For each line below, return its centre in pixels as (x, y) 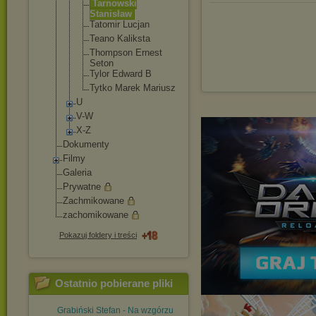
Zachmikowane (93, 201)
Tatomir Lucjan (120, 24)
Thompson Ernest (126, 53)
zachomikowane (96, 215)
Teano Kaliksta (120, 38)
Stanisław (111, 14)
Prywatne (82, 187)
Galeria (77, 172)
